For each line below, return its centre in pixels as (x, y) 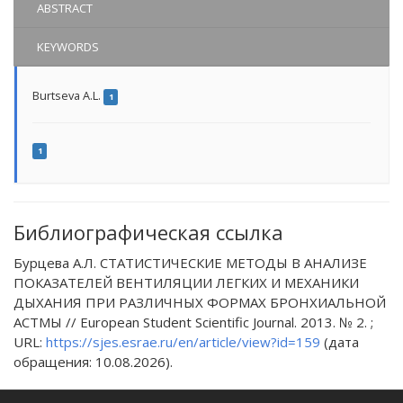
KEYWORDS (68, 47)
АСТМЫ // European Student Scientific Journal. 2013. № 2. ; (193, 322)
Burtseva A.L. (68, 96)
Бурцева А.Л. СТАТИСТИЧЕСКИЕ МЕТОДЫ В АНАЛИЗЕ (190, 263)
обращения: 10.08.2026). (93, 362)
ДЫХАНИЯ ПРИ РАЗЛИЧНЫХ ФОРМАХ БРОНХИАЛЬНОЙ (200, 303)
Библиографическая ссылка (148, 233)
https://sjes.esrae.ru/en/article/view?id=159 (183, 342)
